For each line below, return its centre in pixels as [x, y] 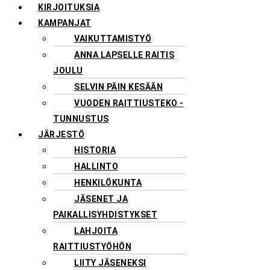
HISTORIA [95, 150]
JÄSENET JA [101, 199]
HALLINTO [96, 166]
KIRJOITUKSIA [69, 7]
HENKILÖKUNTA [108, 182]
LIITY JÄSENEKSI [110, 262]
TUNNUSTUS [81, 118]
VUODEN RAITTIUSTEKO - [129, 103]
